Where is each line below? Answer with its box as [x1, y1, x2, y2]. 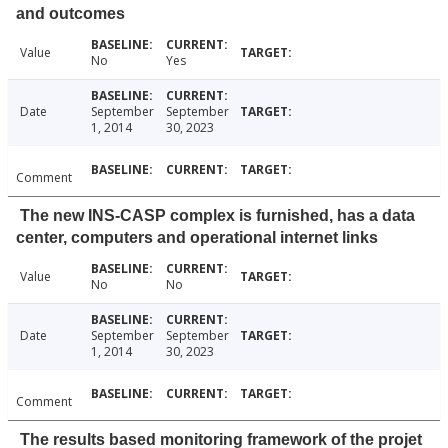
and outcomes [16, 5, 125, 23]
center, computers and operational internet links [16, 229, 378, 247]
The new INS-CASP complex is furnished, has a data [20, 207, 415, 225]
